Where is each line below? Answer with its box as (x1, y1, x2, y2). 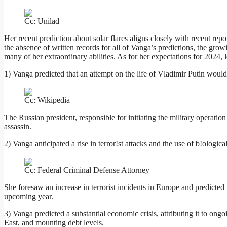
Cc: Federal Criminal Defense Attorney (24, 166, 149, 175)
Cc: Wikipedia (24, 96, 70, 105)
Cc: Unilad (24, 17, 59, 26)
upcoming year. (4, 192, 53, 201)
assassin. (4, 122, 31, 131)
